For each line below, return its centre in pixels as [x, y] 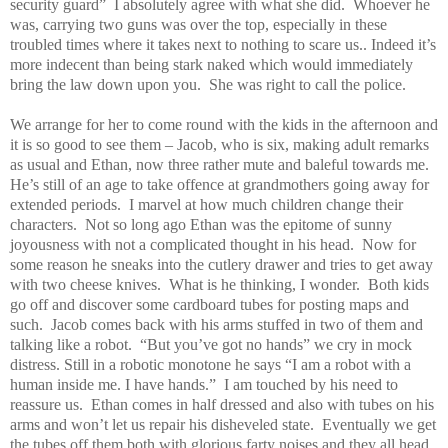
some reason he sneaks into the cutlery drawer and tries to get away [221, 264]
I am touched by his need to [311, 384]
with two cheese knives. [85, 284]
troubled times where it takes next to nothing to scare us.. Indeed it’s [223, 44]
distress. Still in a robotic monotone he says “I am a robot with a [210, 364]
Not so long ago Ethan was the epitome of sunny [238, 224]
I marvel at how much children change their [266, 204]
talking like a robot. [71, 344]
